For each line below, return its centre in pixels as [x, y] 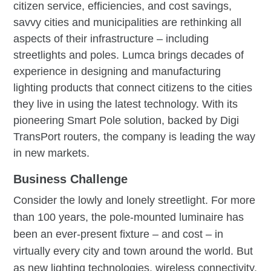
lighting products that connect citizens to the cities [133, 87]
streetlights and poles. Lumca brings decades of [129, 55]
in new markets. [52, 153]
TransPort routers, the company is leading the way [135, 136]
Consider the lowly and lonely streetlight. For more [135, 200]
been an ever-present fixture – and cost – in [119, 234]
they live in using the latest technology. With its [126, 104]
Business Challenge [71, 179]
